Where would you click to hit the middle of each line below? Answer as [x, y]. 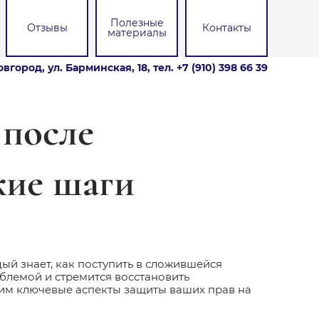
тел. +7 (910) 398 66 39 [210, 68]
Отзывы [47, 28]
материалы [137, 33]
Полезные [137, 23]
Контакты [226, 28]
